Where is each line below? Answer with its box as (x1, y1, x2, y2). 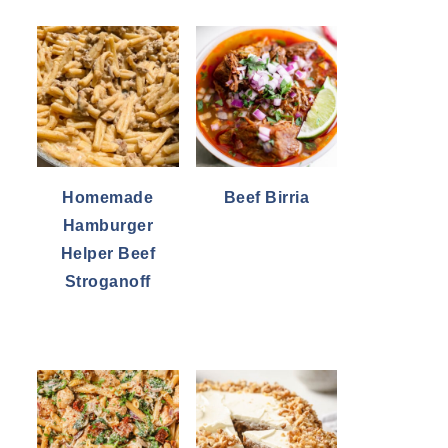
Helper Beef (60, 245, 155, 262)
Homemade (62, 189, 154, 206)
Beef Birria (223, 189, 309, 206)
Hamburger (62, 217, 153, 234)
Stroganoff (64, 273, 151, 290)
